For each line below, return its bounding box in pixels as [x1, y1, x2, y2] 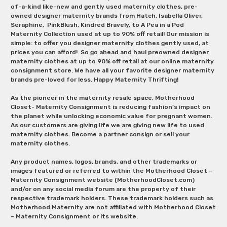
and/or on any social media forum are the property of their [10, 185, 196, 193]
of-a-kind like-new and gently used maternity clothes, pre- [10, 3, 198, 10]
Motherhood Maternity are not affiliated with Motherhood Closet [10, 203, 216, 211]
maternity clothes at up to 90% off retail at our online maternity [10, 57, 214, 65]
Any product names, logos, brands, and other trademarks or [10, 158, 197, 165]
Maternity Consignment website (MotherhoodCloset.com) [10, 176, 195, 183]
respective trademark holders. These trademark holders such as [10, 194, 213, 202]
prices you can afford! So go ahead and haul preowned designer [10, 48, 209, 56]
